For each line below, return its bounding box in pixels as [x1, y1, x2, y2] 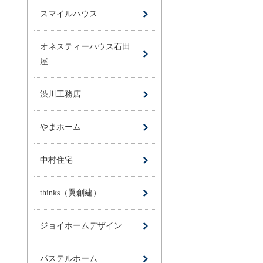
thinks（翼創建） [40, 188, 101, 197]
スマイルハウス [40, 9, 97, 18]
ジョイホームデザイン [40, 221, 122, 230]
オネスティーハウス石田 [40, 42, 130, 51]
